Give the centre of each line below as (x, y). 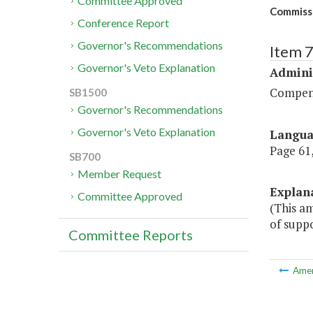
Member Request (120, 174)
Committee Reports (131, 235)
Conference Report (124, 23)
